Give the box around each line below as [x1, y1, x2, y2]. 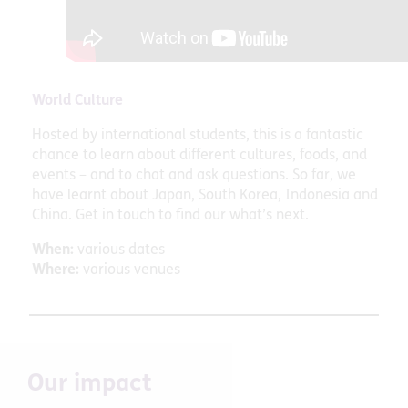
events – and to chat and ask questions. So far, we [32, 168, 356, 183]
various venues [83, 262, 180, 278]
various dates [74, 242, 165, 258]
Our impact [27, 372, 152, 397]
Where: [32, 262, 83, 278]
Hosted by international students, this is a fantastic [32, 127, 363, 143]
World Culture [32, 93, 123, 108]
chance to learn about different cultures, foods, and [32, 148, 367, 163]
